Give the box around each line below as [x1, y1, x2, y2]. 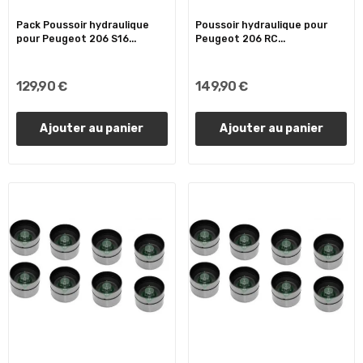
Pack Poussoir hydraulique [15, 19, 149, 32]
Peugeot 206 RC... [195, 33, 286, 45]
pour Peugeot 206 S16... [15, 33, 136, 45]
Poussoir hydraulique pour [195, 19, 328, 32]
